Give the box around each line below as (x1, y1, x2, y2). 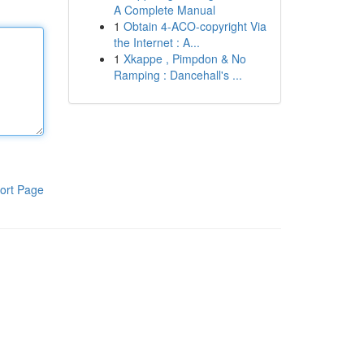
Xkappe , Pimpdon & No (123, 50, 246, 67)
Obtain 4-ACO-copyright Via (123, 18, 266, 34)
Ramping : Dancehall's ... (113, 67, 242, 83)
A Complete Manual (113, 2, 215, 18)
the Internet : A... (113, 34, 200, 50)
